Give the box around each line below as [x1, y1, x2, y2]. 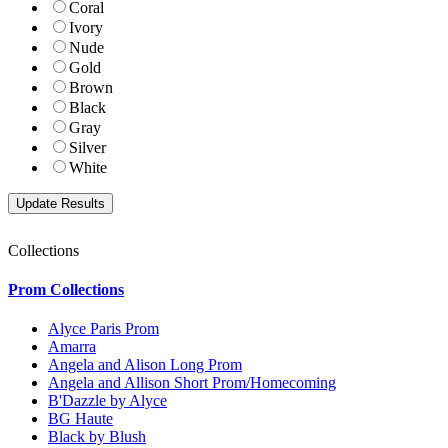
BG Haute [48, 410, 113, 428]
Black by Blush [48, 428, 146, 446]
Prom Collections [8, 280, 124, 298]
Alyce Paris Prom [48, 320, 159, 338]
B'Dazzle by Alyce [48, 392, 167, 410]
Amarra [48, 338, 96, 356]
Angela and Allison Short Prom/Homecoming [48, 374, 336, 392]
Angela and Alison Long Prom [48, 356, 242, 374]
